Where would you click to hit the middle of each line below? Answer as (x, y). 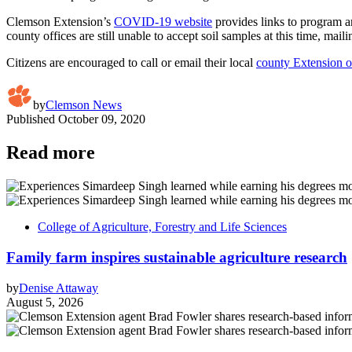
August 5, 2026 (45, 302)
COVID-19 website (163, 22)
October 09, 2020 (102, 119)
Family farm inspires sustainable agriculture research (177, 257)
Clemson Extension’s (60, 22)
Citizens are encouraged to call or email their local (131, 63)
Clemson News (84, 105)
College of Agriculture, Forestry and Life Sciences (162, 227)
